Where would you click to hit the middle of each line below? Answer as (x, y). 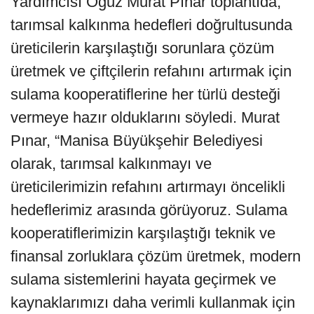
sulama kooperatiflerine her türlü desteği (145, 95)
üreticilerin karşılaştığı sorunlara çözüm (142, 48)
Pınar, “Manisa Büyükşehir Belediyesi (137, 141)
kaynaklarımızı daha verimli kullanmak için (153, 303)
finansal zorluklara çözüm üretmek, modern (156, 257)
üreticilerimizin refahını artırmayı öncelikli (148, 187)
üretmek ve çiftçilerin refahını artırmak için (151, 71)
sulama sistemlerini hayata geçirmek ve (143, 280)
